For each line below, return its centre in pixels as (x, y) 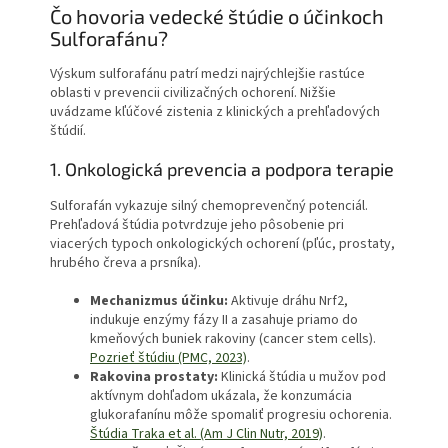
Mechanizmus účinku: (159, 301)
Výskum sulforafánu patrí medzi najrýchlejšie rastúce (207, 74)
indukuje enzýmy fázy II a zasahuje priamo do (224, 320)
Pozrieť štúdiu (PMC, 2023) (168, 358)
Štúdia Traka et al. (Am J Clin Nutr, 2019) (206, 434)
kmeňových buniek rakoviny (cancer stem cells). (233, 339)
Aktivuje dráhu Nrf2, (288, 301)
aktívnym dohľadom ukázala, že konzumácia (221, 396)
